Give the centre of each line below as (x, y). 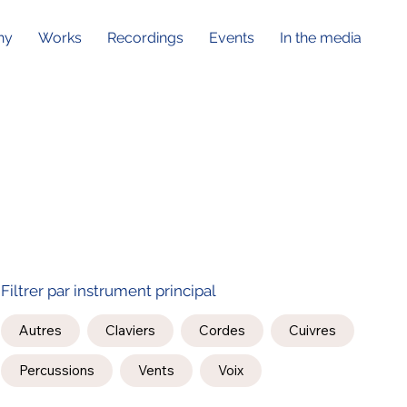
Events (231, 38)
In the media (320, 38)
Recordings (145, 38)
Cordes (222, 331)
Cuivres (312, 331)
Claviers (130, 331)
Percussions (56, 371)
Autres (40, 331)
